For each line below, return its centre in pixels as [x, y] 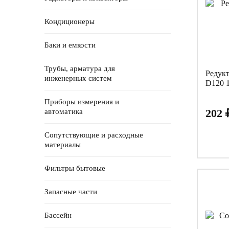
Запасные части [71, 192]
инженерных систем [78, 78]
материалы [63, 145]
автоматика [64, 112]
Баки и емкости [70, 45]
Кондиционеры [70, 22]
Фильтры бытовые [75, 168]
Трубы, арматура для [80, 69]
